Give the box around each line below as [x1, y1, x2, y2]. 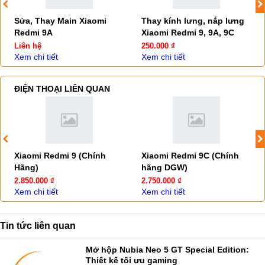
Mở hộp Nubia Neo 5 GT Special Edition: [86, 245, 249, 254]
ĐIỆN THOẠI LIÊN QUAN [14, 84, 110, 93]
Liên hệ [14, 41, 41, 50]
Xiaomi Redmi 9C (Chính [141, 151, 239, 160]
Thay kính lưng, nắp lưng [141, 16, 244, 25]
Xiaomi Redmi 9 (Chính [14, 151, 106, 160]
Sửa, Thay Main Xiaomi [14, 16, 106, 25]
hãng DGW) [141, 163, 188, 172]
